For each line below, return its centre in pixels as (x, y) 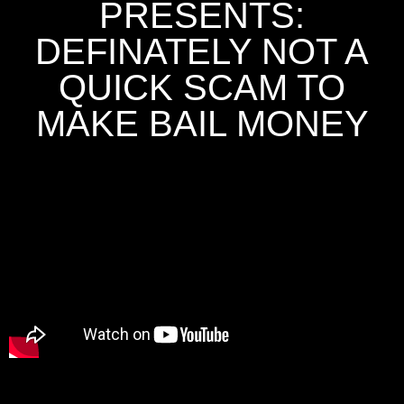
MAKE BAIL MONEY (202, 124)
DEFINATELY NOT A (202, 52)
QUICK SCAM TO (202, 88)
